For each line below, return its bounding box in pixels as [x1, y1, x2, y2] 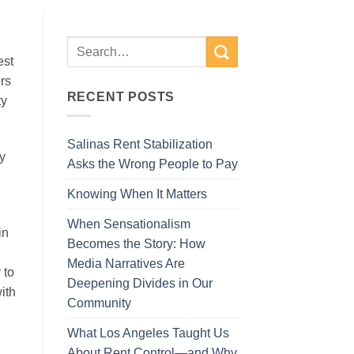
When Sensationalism [66, 217, 190, 232]
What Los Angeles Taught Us [66, 326, 229, 341]
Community [66, 296, 131, 311]
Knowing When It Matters [66, 186, 207, 201]
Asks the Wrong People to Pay [66, 156, 238, 171]
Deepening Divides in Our [66, 276, 213, 291]
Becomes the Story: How [66, 236, 205, 251]
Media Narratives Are [66, 256, 185, 271]
